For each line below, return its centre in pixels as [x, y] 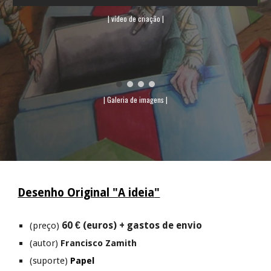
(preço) [45, 226]
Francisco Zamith [99, 243]
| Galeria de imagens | [135, 100]
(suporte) [50, 261]
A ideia [136, 193]
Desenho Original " [68, 193]
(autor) [45, 243]
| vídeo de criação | [135, 18]
